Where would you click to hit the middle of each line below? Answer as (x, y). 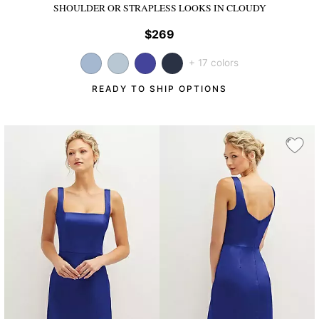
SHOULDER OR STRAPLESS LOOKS (133, 8)
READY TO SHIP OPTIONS (159, 88)
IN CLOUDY (240, 8)
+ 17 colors (214, 62)
